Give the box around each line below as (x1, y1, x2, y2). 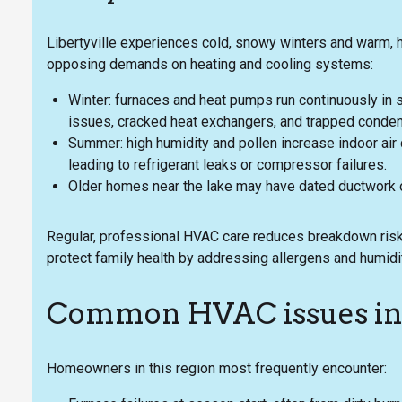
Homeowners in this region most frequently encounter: (47, 359, 387, 377)
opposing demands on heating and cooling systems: (47, 55, 373, 73)
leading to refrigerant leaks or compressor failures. (68, 155, 387, 173)
